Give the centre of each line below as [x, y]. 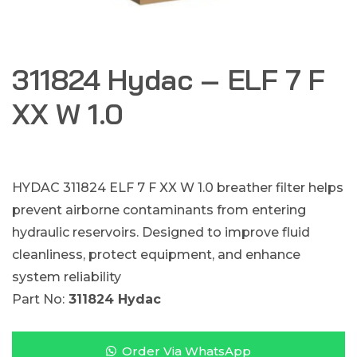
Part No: [38, 299]
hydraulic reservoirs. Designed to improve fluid [161, 232]
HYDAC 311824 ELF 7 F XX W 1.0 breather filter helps [178, 188]
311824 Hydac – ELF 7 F [169, 79]
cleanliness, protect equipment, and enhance [156, 255]
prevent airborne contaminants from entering [159, 210]
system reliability [67, 277]
